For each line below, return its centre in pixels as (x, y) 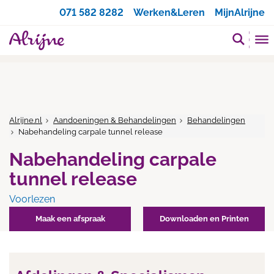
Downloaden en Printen (204, 219)
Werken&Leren (169, 13)
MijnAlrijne (240, 13)
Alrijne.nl (26, 120)
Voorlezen (32, 199)
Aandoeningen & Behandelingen (115, 120)
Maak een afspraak (70, 219)
